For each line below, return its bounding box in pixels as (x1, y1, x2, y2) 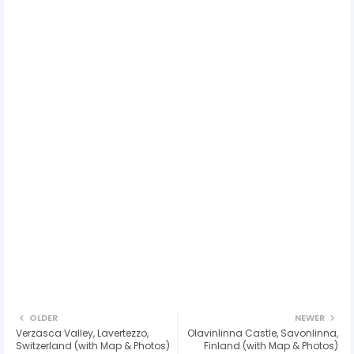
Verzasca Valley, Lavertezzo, (16, 326, 149, 340)
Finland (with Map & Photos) (204, 338, 338, 352)
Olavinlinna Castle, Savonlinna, (187, 326, 338, 340)
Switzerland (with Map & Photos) (16, 338, 170, 352)
